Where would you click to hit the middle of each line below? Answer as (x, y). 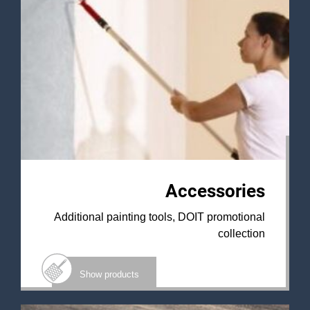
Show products (109, 274)
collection (241, 234)
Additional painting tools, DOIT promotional (159, 217)
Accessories (215, 191)
